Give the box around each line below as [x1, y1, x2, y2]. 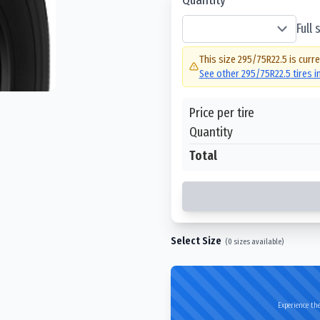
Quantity [189, 123, 233, 140]
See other [199, 67, 241, 80]
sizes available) [232, 236, 284, 246]
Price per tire [189, 104, 254, 121]
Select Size [171, 234, 221, 247]
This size [199, 53, 238, 66]
